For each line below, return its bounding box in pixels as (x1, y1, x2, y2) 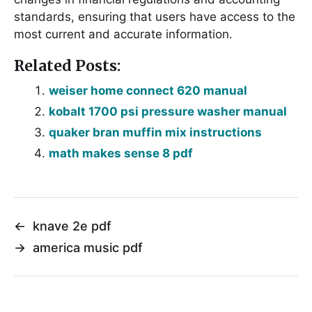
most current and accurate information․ (14, 27, 233, 42)
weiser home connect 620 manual (49, 84, 247, 98)
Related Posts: (14, 56, 120, 76)
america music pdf (33, 240, 143, 256)
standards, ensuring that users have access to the (14, 10, 295, 24)
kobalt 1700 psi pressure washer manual (49, 104, 287, 119)
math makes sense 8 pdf (49, 146, 193, 161)
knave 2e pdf (33, 219, 111, 234)
